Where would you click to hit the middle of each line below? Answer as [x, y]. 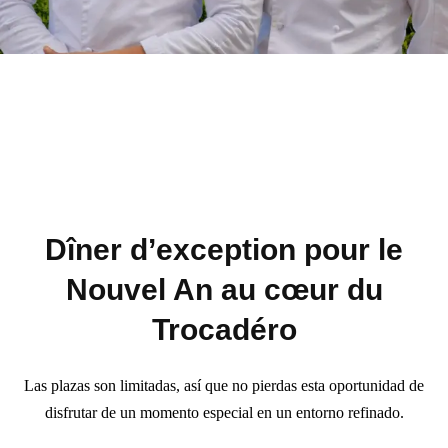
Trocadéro [224, 329]
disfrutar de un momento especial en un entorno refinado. [224, 413]
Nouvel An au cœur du [224, 289]
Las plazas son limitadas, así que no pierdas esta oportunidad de [224, 386]
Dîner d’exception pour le [224, 249]
